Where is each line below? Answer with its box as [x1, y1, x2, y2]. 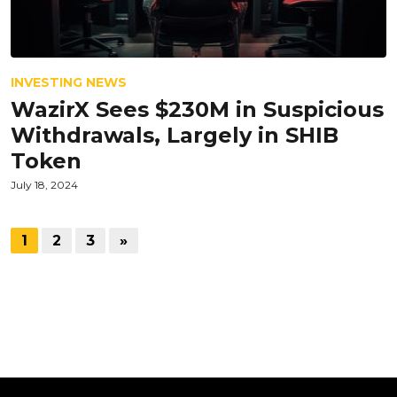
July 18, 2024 [11, 178, 78, 191]
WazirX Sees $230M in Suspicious [11, 97, 384, 122]
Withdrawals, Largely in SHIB [11, 122, 339, 148]
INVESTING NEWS [11, 74, 127, 90]
